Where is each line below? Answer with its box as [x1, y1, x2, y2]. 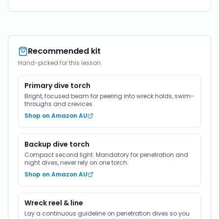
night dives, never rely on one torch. [24, 158, 129, 167]
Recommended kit [28, 45, 101, 57]
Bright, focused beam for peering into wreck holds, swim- [24, 92, 194, 100]
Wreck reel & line [24, 198, 83, 208]
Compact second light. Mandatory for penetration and [24, 151, 188, 159]
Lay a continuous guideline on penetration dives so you [24, 209, 190, 218]
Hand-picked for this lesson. [18, 59, 102, 67]
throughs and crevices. [24, 100, 94, 108]
